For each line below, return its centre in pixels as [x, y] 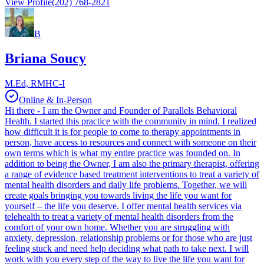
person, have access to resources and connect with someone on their [131, 143]
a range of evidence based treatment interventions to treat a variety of [132, 174]
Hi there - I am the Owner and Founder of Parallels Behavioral [121, 111]
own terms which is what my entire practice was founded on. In [123, 153]
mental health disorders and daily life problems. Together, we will [126, 185]
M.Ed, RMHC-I [35, 84]
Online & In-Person [55, 100]
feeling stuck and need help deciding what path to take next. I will [127, 249]
